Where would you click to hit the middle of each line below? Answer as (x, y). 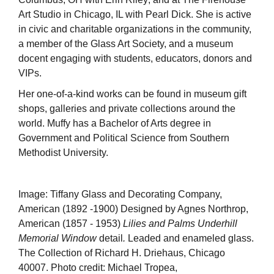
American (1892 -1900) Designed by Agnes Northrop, (133, 209)
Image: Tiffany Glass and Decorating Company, (120, 194)
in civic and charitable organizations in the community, (135, 29)
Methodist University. (63, 152)
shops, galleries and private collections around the (127, 108)
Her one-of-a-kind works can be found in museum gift (132, 94)
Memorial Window (59, 238)
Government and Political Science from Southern (124, 138)
